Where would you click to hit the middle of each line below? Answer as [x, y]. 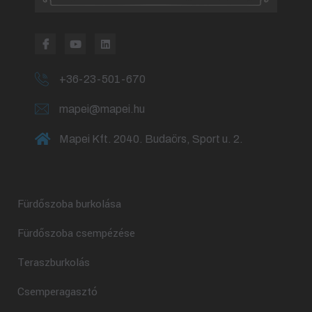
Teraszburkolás [54, 262]
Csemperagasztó [57, 291]
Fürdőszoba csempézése [76, 233]
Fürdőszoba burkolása [69, 204]
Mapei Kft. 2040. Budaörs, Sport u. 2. [151, 139]
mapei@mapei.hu [102, 109]
